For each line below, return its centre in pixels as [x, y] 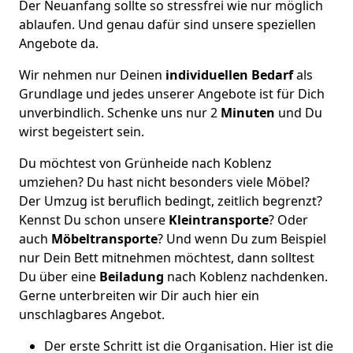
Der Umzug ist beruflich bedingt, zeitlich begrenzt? [171, 201]
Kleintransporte [219, 220]
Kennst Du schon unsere [94, 220]
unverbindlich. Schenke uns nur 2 [120, 113]
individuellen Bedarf [228, 75]
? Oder [288, 220]
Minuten [248, 113]
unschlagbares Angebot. [92, 314]
